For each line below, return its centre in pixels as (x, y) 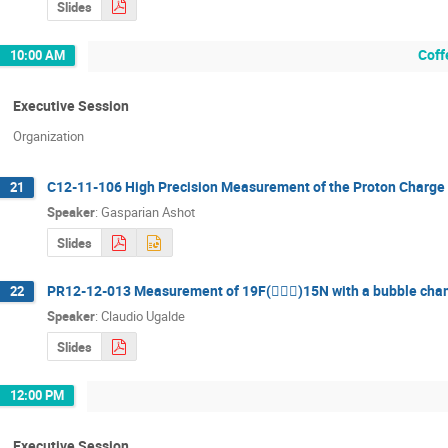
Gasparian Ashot (148, 211)
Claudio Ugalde (143, 315)
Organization (48, 135)
